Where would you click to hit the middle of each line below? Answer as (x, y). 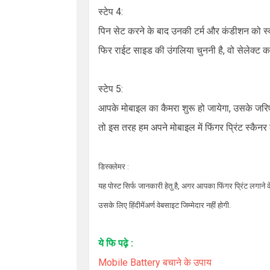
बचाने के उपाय (187, 262)
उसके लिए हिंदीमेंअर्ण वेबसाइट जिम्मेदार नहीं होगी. (165, 205)
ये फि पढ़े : (116, 243)
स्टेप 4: (111, 12)
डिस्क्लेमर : (114, 167)
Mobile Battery (130, 262)
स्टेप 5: (111, 89)
